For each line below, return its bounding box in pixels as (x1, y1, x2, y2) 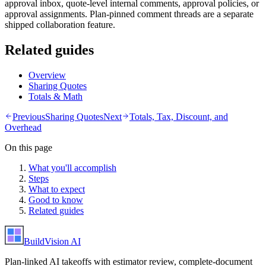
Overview (28, 70, 66, 81)
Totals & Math (28, 91, 83, 102)
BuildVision (24, 236, 71, 247)
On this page (5, 142, 52, 153)
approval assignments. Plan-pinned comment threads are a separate (5, 9, 254, 20)
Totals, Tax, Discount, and (129, 112, 228, 122)
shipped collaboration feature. (5, 20, 115, 30)
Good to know (28, 195, 83, 205)
